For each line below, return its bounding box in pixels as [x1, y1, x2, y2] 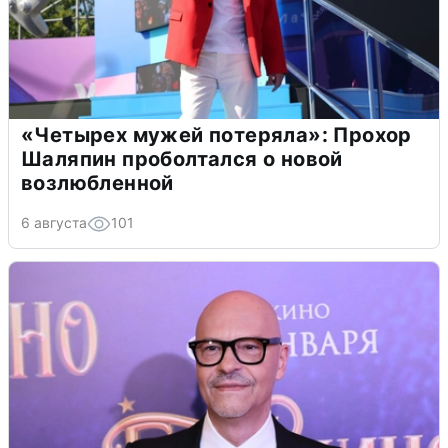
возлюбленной [21, 170, 174, 195]
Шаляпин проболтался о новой [21, 146, 343, 171]
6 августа [21, 213, 87, 231]
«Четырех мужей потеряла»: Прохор [21, 122, 412, 147]
